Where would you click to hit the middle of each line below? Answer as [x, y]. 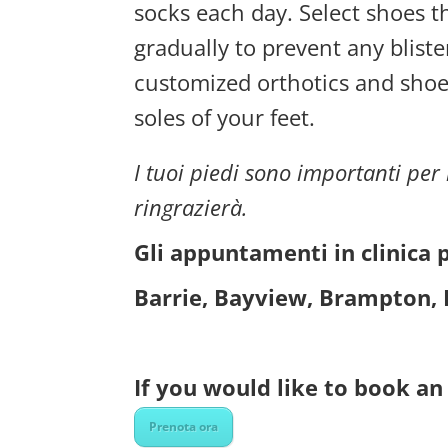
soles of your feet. [225, 116]
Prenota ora [184, 426]
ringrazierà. [191, 206]
